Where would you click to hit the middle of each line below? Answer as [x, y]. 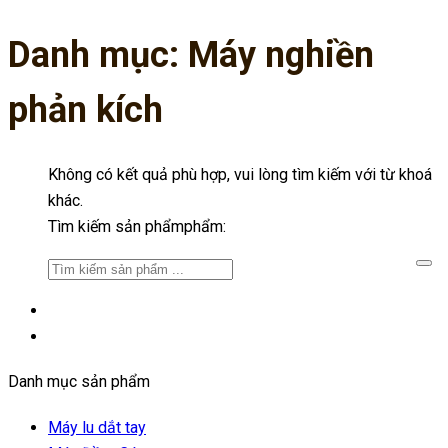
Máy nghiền [281, 55]
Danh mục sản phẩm [79, 382]
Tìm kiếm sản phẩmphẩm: [137, 227]
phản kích [85, 110]
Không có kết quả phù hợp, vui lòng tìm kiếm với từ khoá [240, 175]
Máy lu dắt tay [97, 427]
